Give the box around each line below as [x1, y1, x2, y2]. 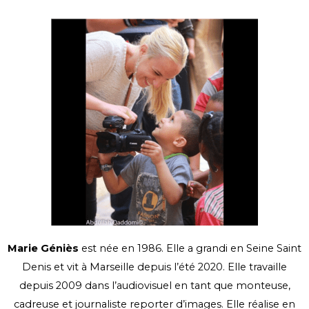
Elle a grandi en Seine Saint [166, 242, 301, 255]
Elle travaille [228, 261, 287, 274]
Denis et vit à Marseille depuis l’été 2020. [22, 261, 228, 274]
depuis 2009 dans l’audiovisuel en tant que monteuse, [19, 279, 290, 292]
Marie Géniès [8, 242, 81, 255]
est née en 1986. [81, 242, 166, 255]
